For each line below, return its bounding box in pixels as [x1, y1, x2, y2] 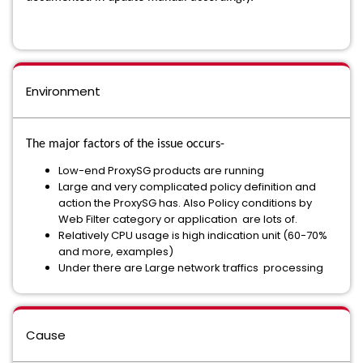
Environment [26, 83, 100, 100]
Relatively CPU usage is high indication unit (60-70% [58, 228, 327, 243]
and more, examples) [58, 244, 173, 259]
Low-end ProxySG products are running [58, 163, 264, 178]
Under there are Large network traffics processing [58, 260, 323, 275]
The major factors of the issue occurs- [26, 138, 224, 151]
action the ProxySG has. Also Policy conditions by [58, 195, 312, 211]
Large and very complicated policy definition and [58, 179, 316, 194]
